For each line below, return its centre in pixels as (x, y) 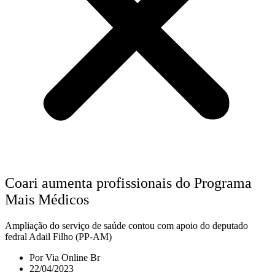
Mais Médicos (47, 200)
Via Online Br (72, 258)
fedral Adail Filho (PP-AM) (58, 237)
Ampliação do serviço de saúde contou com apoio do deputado (126, 226)
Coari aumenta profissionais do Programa (128, 183)
